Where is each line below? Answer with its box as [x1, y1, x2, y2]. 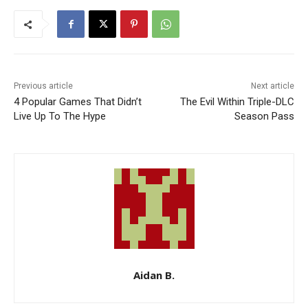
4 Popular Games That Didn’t [14, 96, 142, 109]
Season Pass [234, 110, 294, 123]
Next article [250, 81, 294, 91]
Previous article [14, 81, 73, 91]
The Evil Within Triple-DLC [179, 96, 294, 109]
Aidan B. [133, 268, 175, 283]
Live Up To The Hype [14, 110, 106, 123]
